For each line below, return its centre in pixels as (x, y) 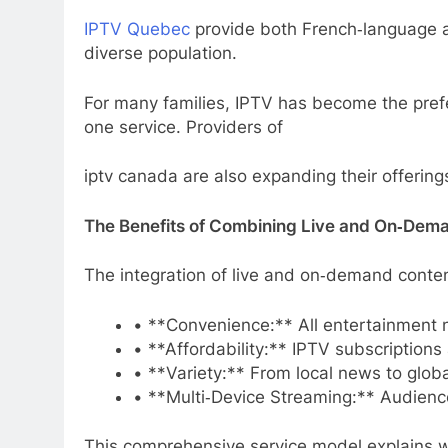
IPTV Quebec (137, 29)
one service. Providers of (186, 126)
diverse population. (160, 53)
